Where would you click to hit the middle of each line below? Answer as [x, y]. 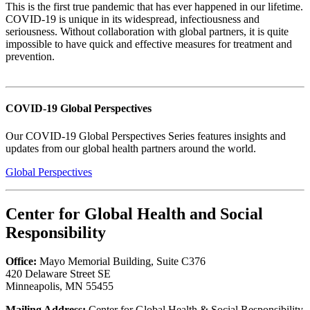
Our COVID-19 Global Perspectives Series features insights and [146, 136]
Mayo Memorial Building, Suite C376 [121, 262]
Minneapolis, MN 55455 [60, 286]
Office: [21, 262]
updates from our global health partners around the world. [131, 148]
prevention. [31, 57]
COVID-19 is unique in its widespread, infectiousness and [133, 19]
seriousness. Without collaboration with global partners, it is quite [147, 32]
